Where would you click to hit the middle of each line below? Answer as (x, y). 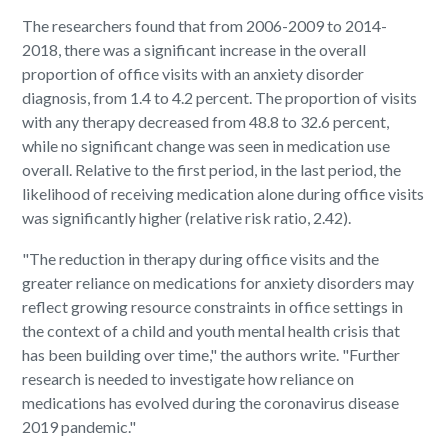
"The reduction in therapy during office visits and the (201, 259)
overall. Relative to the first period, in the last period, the (212, 170)
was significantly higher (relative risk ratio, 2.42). (187, 218)
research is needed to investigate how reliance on (188, 379)
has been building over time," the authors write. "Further (211, 355)
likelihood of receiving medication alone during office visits (223, 194)
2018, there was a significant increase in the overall (194, 50)
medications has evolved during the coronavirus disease (211, 403)
